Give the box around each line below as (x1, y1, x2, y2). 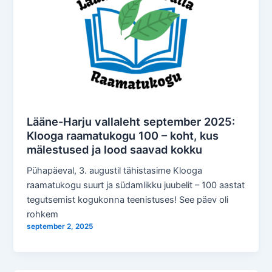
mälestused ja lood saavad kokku (27, 142, 203, 156)
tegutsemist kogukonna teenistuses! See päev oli (27, 194, 229, 205)
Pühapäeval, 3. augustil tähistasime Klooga (27, 165, 203, 176)
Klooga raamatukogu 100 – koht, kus (27, 128, 219, 142)
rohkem (27, 208, 59, 220)
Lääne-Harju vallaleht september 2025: (27, 114, 236, 128)
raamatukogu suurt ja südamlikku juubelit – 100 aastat (27, 179, 245, 191)
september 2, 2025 (27, 222, 93, 231)
